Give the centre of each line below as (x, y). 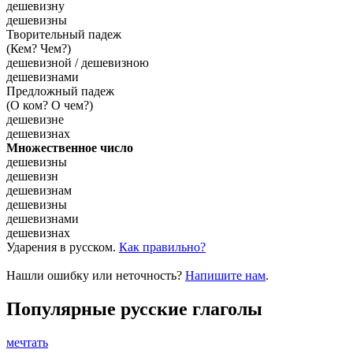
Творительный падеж (64, 34)
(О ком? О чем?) (50, 105)
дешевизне (35, 119)
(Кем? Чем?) (39, 48)
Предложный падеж (60, 91)
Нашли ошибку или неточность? (96, 275)
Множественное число (70, 147)
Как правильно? (162, 247)
